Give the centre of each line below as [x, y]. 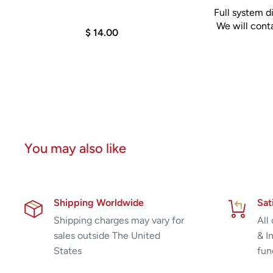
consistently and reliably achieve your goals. [138, 16]
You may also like [75, 148]
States [68, 250]
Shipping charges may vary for [119, 220]
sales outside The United [107, 235]
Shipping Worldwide [99, 202]
